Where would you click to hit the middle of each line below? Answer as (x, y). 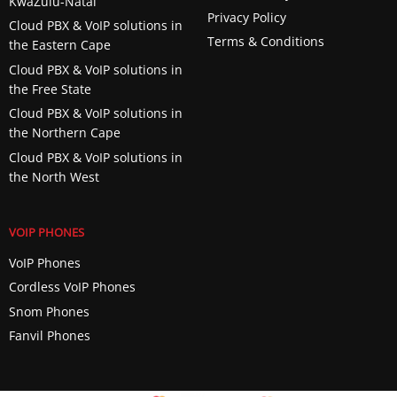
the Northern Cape (64, 133)
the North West (54, 176)
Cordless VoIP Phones (72, 287)
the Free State (50, 89)
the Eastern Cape (59, 45)
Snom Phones (49, 311)
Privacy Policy (246, 18)
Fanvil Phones (49, 336)
